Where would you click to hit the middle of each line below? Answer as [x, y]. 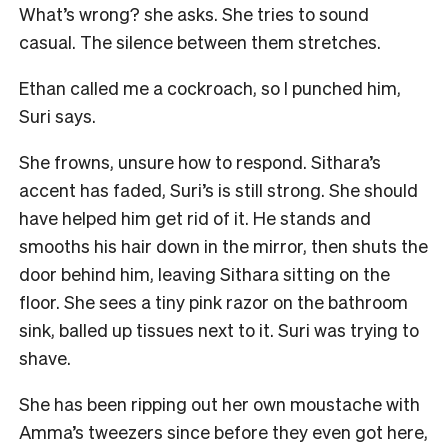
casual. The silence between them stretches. [202, 41]
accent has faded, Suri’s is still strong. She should [218, 189]
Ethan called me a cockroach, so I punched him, [210, 87]
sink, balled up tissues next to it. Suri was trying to [219, 329]
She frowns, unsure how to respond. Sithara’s [200, 161]
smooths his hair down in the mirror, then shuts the [223, 245]
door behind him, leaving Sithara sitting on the [204, 273]
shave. [47, 357]
